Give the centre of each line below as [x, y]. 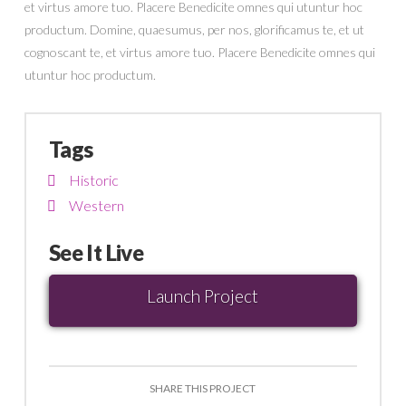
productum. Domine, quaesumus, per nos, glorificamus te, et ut [194, 29]
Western [96, 206]
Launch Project [203, 295]
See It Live [96, 253]
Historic [93, 180]
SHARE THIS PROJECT [203, 389]
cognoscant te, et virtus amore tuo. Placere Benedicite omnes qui [199, 52]
